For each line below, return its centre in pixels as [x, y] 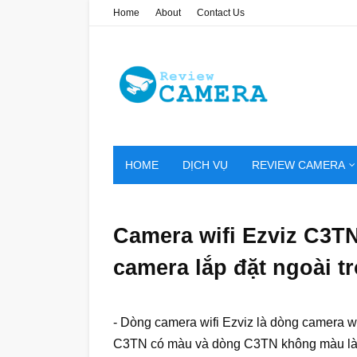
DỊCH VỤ [205, 165]
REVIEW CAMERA [298, 165]
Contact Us [221, 13]
